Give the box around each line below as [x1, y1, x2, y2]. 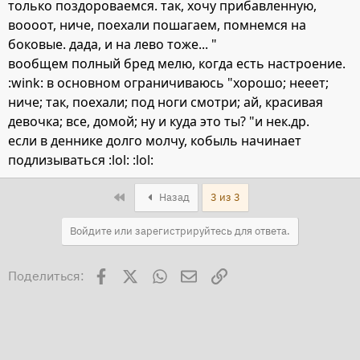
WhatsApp [166, 266, 227, 283]
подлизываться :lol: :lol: [8, 151, 153, 170]
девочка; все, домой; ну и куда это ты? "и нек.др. [8, 112, 309, 131]
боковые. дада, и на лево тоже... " [8, 35, 217, 54]
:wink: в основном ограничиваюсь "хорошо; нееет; [8, 74, 329, 92]
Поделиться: [8, 268, 84, 284]
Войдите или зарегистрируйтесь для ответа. [70, 224, 290, 239]
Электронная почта [196, 266, 315, 283]
